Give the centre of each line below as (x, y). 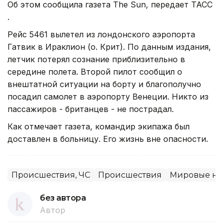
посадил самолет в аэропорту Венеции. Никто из (108, 96)
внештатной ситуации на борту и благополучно (104, 84)
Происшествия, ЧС (51, 175)
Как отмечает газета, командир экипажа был (99, 126)
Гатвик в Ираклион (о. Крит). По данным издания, (109, 47)
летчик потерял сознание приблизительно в (96, 59)
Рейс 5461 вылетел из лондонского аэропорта (101, 34)
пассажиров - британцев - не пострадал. (91, 109)
